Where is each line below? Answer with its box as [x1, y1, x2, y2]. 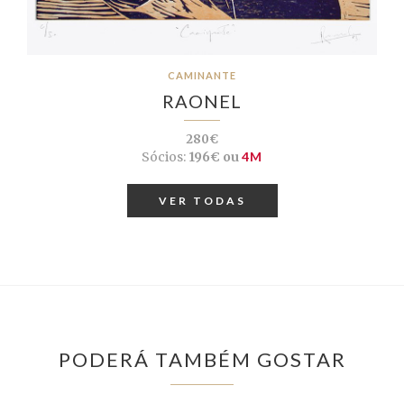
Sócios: [142, 149, 186, 166]
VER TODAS [158, 194, 246, 208]
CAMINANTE [168, 69, 236, 82]
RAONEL [162, 90, 242, 113]
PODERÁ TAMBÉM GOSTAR [58, 347, 346, 372]
